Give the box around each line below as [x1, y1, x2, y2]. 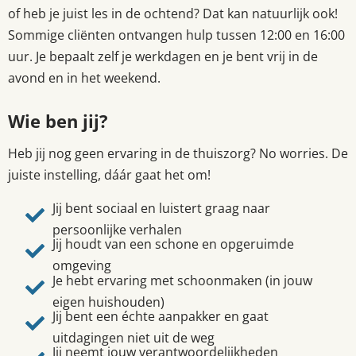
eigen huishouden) [52, 292, 164, 311]
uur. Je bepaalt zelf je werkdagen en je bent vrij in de [8, 48, 318, 66]
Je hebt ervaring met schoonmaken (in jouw [52, 271, 312, 289]
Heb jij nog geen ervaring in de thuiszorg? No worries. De [8, 145, 348, 163]
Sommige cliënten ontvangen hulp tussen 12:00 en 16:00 [8, 26, 345, 44]
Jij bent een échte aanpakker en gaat [52, 307, 269, 325]
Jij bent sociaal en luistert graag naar [52, 199, 270, 217]
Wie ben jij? [8, 109, 108, 134]
